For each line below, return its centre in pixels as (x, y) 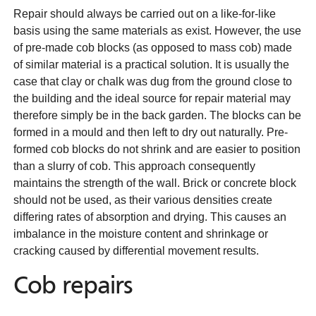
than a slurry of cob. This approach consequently (134, 166)
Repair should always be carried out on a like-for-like (145, 14)
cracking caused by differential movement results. (136, 251)
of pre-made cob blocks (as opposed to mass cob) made (153, 48)
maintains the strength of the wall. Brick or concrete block (155, 183)
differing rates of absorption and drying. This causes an (150, 217)
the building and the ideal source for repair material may (152, 98)
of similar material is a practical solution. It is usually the (151, 65)
